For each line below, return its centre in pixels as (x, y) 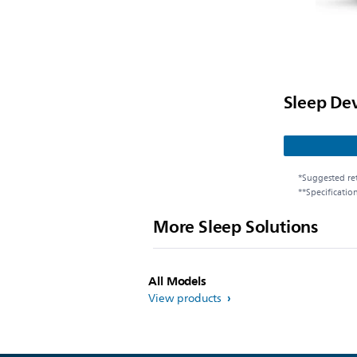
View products (186, 298)
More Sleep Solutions (235, 227)
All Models (177, 281)
